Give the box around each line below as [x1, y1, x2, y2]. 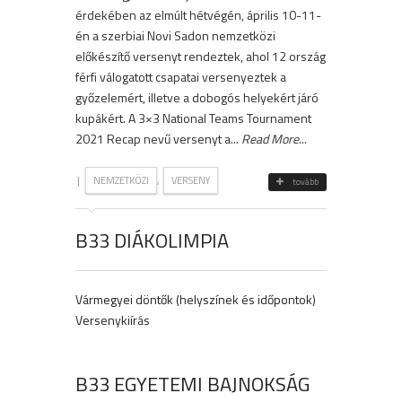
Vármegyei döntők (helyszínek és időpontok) [75, 290, 316, 310]
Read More [241, 129, 299, 149]
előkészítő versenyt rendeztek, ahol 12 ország [75, 47, 326, 66]
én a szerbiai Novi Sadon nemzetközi [75, 26, 275, 46]
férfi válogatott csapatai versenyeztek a [75, 67, 286, 87]
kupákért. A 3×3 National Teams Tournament [75, 109, 311, 128]
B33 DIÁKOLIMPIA [75, 225, 229, 257]
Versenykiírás [75, 310, 150, 330]
